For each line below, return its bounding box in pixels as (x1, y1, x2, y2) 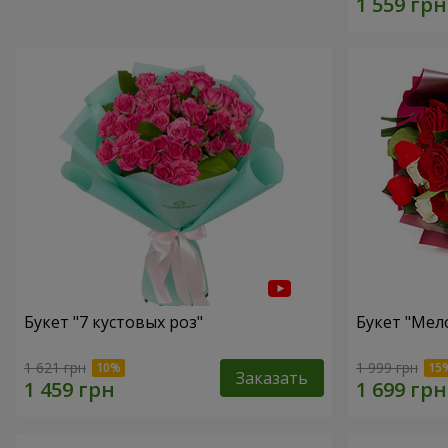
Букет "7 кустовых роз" (24, 310, 203, 333)
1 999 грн (356, 357, 418, 377)
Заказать (236, 366, 308, 389)
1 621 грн (24, 357, 86, 377)
